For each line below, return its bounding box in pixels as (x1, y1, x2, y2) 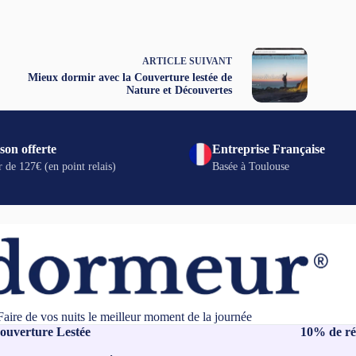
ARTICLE (141, 55, 187, 67)
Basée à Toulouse (212, 161, 290, 173)
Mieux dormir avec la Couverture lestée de (27, 71, 232, 83)
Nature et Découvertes (126, 83, 232, 96)
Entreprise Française (212, 142, 326, 157)
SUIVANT (186, 55, 232, 67)
